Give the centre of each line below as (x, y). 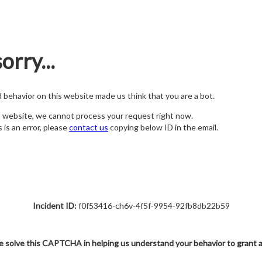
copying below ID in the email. (163, 127)
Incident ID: (54, 206)
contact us (89, 127)
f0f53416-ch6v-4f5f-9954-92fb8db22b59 (153, 206)
